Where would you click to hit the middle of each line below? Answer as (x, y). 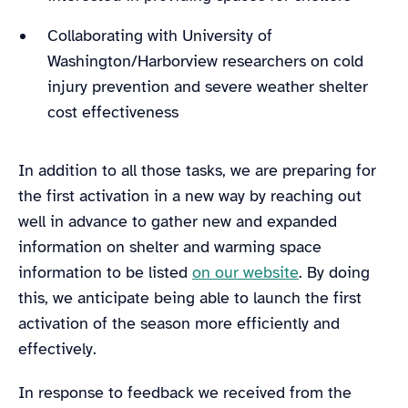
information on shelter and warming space (170, 246)
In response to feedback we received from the (185, 392)
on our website (245, 272)
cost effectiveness (115, 112)
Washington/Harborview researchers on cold (205, 61)
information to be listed (105, 272)
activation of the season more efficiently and (179, 323)
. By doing (334, 272)
